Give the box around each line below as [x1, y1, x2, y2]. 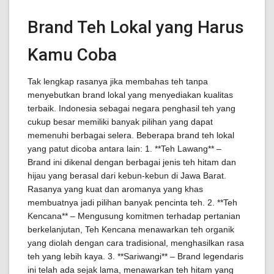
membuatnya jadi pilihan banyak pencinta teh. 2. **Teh [28, 198, 237, 207]
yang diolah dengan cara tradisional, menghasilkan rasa [28, 238, 244, 248]
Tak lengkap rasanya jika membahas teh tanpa [28, 76, 208, 86]
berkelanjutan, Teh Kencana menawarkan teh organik [28, 224, 234, 234]
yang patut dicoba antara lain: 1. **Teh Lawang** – [28, 144, 221, 154]
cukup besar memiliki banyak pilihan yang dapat [28, 117, 213, 127]
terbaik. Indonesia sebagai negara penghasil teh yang [28, 103, 235, 113]
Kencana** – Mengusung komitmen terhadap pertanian [28, 211, 240, 221]
